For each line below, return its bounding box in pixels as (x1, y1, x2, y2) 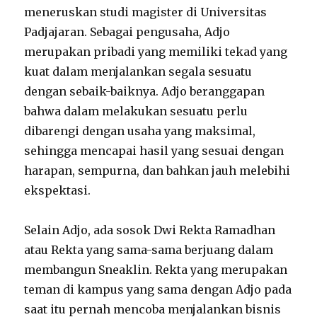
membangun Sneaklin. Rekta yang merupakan (24, 262, 288, 277)
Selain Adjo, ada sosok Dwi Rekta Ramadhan (24, 222, 276, 237)
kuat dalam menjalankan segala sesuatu (24, 64, 253, 79)
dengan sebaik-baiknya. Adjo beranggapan (24, 83, 265, 98)
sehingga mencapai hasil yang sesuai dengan (24, 143, 284, 158)
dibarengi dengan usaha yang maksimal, (24, 123, 256, 138)
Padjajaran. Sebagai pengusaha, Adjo (24, 24, 231, 39)
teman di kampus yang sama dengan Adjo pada (24, 282, 292, 296)
